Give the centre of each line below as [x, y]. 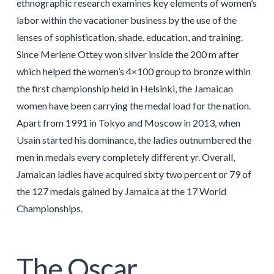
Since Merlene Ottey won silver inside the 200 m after [128, 54]
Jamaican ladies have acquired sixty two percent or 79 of [134, 174]
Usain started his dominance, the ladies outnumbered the [134, 139]
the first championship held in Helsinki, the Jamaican [124, 88]
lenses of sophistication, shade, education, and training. [129, 37]
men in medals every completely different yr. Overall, [125, 157]
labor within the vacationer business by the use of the [126, 20]
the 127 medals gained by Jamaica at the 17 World [121, 191]
